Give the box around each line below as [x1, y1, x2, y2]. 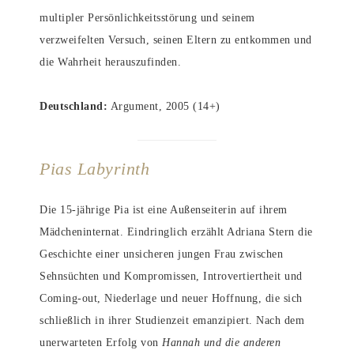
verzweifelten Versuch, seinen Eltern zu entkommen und [40, 34, 312, 47]
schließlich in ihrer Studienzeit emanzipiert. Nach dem [40, 314, 304, 327]
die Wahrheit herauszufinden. [40, 56, 181, 69]
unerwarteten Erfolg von [40, 337, 162, 349]
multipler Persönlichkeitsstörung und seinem [40, 12, 255, 24]
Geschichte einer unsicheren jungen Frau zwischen [40, 248, 283, 261]
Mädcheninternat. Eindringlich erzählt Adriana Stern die [40, 226, 313, 239]
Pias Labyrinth [40, 159, 149, 179]
